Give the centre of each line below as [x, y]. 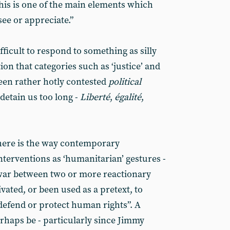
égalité [128, 97]
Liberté [95, 97]
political [125, 82]
